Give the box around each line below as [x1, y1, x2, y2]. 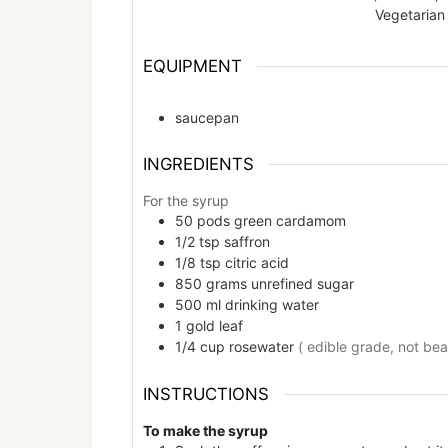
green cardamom [234, 212, 346, 230]
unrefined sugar [251, 275, 354, 293]
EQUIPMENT [143, 55, 242, 76]
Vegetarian [374, 6, 445, 24]
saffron [224, 233, 270, 251]
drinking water [225, 296, 319, 314]
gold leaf [186, 317, 243, 335]
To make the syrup [143, 421, 268, 439]
